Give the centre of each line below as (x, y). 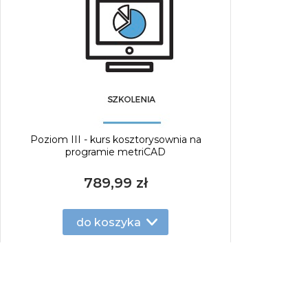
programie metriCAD (115, 152)
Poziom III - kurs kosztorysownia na (115, 140)
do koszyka (109, 222)
